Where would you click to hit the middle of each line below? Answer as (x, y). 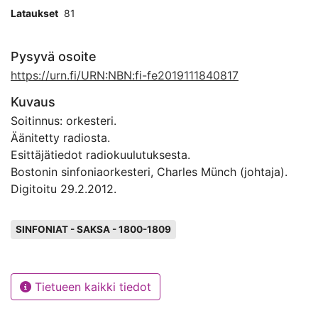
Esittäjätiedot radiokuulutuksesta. (100, 155)
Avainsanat (44, 221)
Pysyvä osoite (54, 56)
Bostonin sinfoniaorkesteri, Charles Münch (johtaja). (149, 172)
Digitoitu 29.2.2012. (64, 189)
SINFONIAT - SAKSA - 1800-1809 (93, 229)
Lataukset (34, 13)
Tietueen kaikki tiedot (91, 286)
